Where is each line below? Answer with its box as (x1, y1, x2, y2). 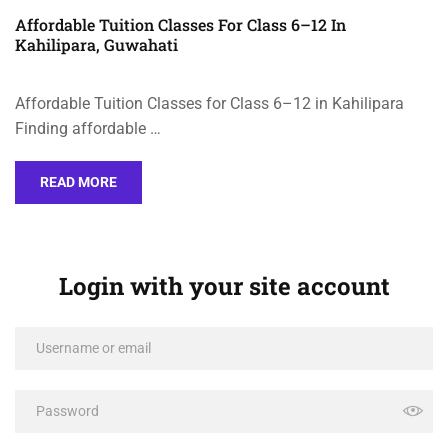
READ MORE (40, 173, 117, 190)
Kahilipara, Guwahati (15, 33, 178, 55)
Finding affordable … (15, 118, 161, 138)
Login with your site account (58, 269, 390, 302)
